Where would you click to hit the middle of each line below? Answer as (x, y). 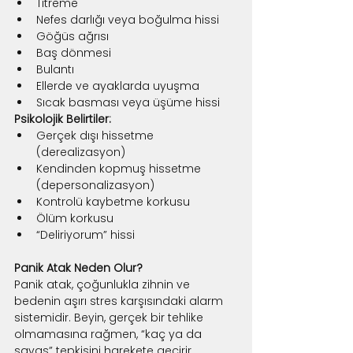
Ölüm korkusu (75, 218)
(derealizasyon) (81, 152)
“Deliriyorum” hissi (85, 234)
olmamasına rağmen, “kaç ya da (110, 334)
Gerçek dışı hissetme (97, 135)
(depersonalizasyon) (95, 185)
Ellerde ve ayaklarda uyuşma (118, 85)
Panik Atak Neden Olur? (78, 268)
